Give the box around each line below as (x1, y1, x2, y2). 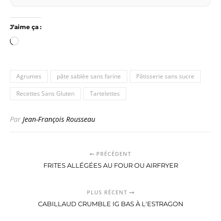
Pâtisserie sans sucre (136, 72, 194, 81)
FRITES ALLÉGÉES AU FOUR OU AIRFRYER (43, 161, 178, 170)
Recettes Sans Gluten (16, 89, 74, 98)
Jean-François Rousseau (23, 114, 95, 124)
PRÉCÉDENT (94, 150, 132, 158)
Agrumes (16, 72, 41, 81)
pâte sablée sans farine (57, 72, 121, 81)
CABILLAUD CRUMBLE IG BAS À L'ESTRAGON (37, 200, 184, 208)
